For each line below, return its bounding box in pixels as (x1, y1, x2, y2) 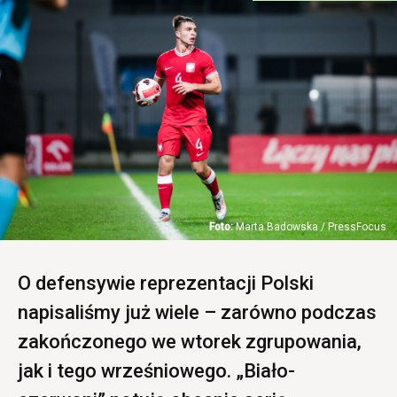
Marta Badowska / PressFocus (236, 220, 386, 233)
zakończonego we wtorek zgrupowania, (18, 330, 362, 353)
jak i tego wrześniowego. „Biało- (18, 359, 295, 382)
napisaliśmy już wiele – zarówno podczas (18, 300, 377, 323)
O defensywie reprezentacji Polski (18, 271, 314, 294)
